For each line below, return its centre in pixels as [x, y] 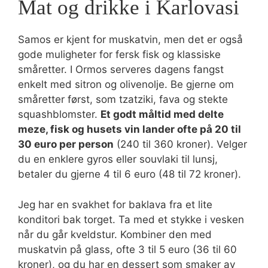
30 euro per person [66, 144]
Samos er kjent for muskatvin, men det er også [130, 39]
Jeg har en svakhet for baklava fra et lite [115, 204]
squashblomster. [59, 114]
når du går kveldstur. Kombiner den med [115, 234]
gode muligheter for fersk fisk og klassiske [119, 54]
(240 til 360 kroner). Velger [180, 144]
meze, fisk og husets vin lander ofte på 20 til [130, 129]
